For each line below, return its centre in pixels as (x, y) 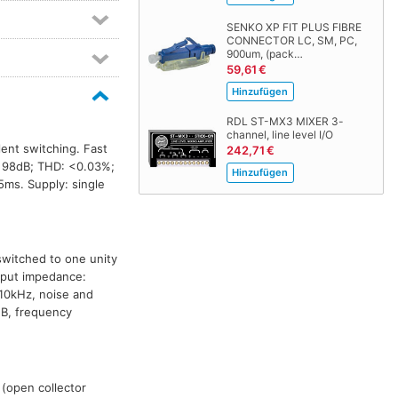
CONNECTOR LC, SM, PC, (291, 41)
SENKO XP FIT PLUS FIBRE (294, 28)
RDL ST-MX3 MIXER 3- (285, 122)
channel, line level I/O (279, 135)
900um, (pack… (264, 54)
